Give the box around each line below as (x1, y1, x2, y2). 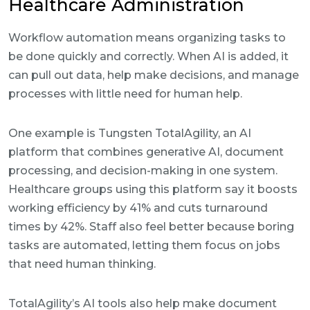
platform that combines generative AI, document (8, 145, 284, 158)
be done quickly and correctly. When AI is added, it (8, 50, 289, 63)
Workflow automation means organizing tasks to (8, 31, 286, 44)
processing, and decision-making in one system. (8, 164, 277, 177)
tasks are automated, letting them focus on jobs (8, 239, 280, 252)
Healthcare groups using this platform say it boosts (8, 183, 298, 196)
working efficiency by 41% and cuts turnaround (8, 201, 268, 215)
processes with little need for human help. (8, 87, 242, 100)
